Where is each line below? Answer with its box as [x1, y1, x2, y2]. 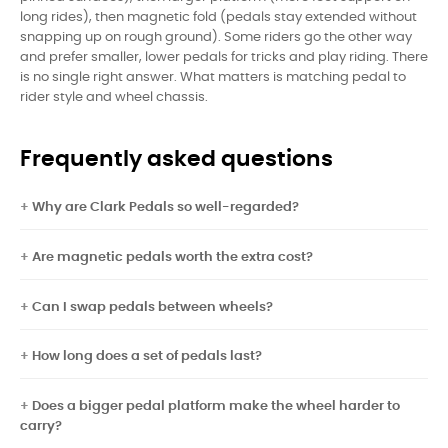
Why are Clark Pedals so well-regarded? [32, 200, 299, 214]
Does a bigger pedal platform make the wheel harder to [32, 400, 400, 414]
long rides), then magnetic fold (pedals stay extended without [20, 10, 417, 24]
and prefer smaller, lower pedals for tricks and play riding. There [20, 50, 428, 64]
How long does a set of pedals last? [32, 350, 262, 364]
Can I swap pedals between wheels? [32, 300, 273, 314]
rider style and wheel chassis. [20, 90, 208, 104]
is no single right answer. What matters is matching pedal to [20, 70, 406, 84]
